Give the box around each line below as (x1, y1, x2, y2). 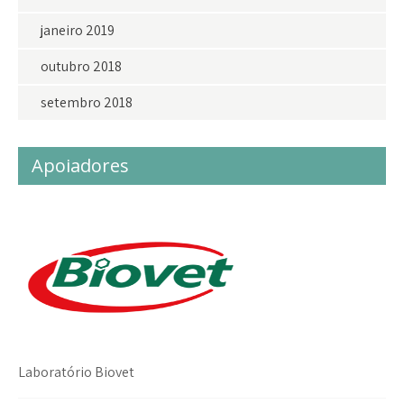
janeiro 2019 (41, 21, 115, 40)
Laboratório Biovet (18, 363, 134, 381)
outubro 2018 (41, 57, 122, 76)
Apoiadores (32, 153, 129, 178)
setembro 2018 (41, 93, 133, 112)
